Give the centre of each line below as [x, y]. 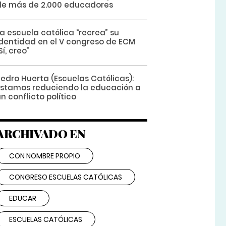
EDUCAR [22, 199]
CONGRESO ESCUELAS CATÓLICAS [65, 177]
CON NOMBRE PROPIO [44, 156]
